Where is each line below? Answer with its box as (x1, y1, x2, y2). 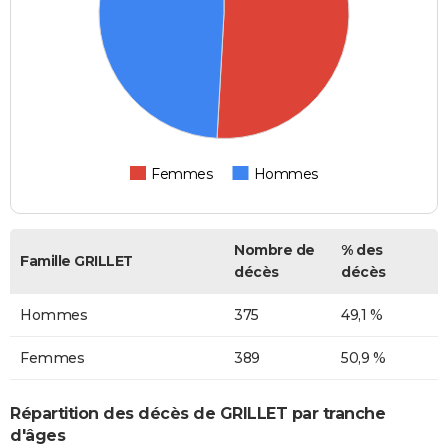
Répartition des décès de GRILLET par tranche (10, 403, 385, 423)
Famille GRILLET (20, 252, 133, 271)
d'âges (10, 425, 65, 445)
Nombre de (234, 241, 315, 260)
